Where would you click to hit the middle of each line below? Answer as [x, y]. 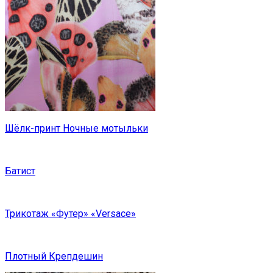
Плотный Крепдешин [54, 257]
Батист [20, 171]
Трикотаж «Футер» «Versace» [70, 214]
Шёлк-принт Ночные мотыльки [76, 129]
